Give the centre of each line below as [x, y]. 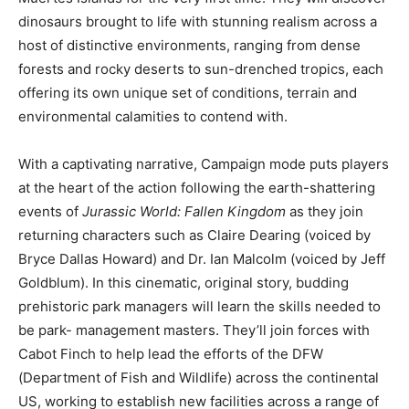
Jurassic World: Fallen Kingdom [184, 211]
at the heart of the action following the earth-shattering [197, 187]
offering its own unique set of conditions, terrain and [188, 92]
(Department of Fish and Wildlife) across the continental [199, 377]
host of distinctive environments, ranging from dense [189, 45]
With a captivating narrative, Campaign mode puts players [204, 163]
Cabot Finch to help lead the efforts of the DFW [171, 353]
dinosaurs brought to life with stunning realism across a [198, 21]
